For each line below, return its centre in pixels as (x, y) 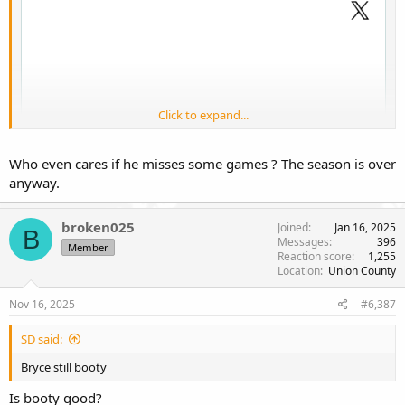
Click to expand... (203, 114)
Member (88, 248)
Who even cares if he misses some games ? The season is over (202, 164)
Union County (362, 271)
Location (299, 271)
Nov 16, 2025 (42, 305)
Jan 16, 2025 (365, 228)
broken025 (98, 227)
